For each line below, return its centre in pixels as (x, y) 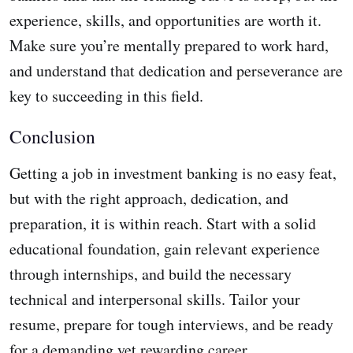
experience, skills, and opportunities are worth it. (165, 20)
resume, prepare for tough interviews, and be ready (171, 325)
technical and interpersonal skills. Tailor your (155, 299)
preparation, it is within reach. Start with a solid (163, 224)
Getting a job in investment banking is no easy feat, (173, 173)
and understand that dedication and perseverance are (176, 71)
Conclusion (52, 137)
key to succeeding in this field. (106, 96)
